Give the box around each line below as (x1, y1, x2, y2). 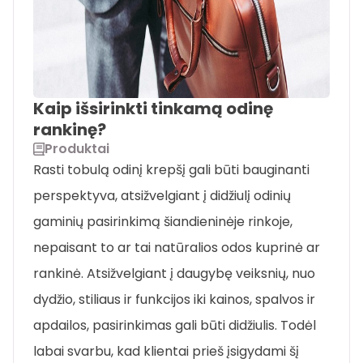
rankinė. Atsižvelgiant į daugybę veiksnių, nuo (33, 264, 315, 284)
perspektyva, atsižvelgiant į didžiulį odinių (33, 186, 291, 206)
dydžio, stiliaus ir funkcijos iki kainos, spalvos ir (33, 290, 315, 310)
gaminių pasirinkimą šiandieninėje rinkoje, (33, 212, 293, 232)
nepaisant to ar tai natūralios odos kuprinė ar (33, 238, 320, 258)
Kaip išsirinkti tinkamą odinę (33, 97, 273, 121)
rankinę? (33, 118, 106, 142)
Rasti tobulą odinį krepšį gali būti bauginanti (33, 160, 310, 180)
